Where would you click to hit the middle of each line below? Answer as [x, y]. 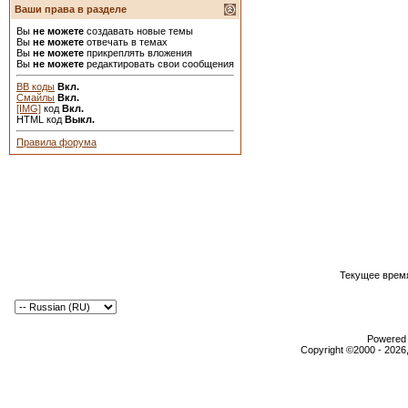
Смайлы [36, 97]
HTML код [41, 119]
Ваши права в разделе [71, 9]
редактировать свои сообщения [159, 64]
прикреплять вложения [138, 53]
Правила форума [56, 142]
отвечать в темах [126, 42]
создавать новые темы [138, 31]
